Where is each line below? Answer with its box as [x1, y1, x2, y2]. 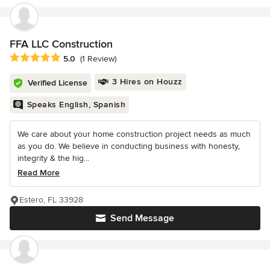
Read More [17, 167, 60, 178]
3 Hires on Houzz [111, 76, 183, 87]
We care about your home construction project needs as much [17, 128, 251, 139]
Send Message [110, 212, 174, 224]
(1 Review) [80, 53, 116, 64]
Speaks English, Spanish [27, 99, 125, 110]
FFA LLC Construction [10, 37, 113, 51]
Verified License [28, 77, 87, 88]
